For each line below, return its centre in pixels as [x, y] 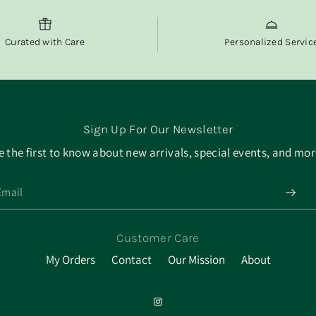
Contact [131, 260]
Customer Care [158, 238]
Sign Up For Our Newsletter [158, 129]
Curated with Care [45, 42]
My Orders [70, 260]
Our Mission [196, 260]
